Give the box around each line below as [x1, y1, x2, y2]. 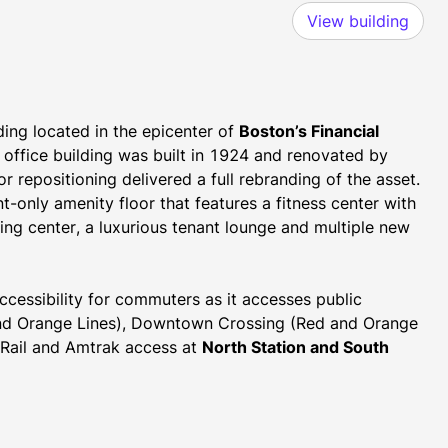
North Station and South [202, 337, 390, 357]
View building [307, 11, 409, 31]
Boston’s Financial [239, 121, 380, 141]
